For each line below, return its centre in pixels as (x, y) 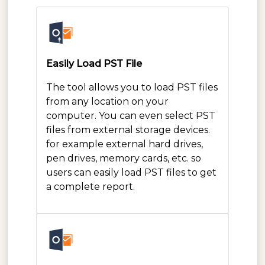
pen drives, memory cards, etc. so (124, 158)
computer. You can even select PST (131, 115)
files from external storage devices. (128, 130)
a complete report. (91, 186)
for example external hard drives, (125, 144)
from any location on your (107, 101)
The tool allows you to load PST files (132, 87)
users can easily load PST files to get (131, 172)
